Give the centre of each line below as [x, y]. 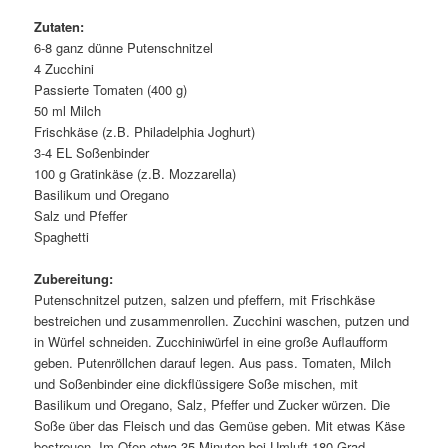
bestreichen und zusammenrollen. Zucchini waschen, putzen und [222, 321]
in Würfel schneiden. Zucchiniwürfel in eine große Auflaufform [211, 342]
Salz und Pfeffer [81, 215]
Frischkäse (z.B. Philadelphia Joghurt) [145, 131]
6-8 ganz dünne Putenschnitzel [124, 47]
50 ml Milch [68, 110]
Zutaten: [59, 26]
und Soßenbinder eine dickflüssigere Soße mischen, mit [196, 384]
